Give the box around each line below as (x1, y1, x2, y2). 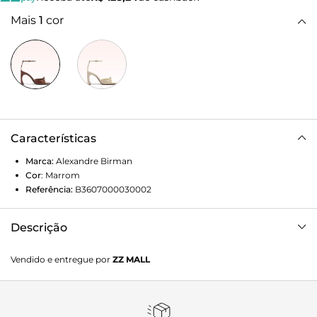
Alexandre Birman (56, 156, 132, 167)
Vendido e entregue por (11, 254, 113, 265)
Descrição (11, 221, 67, 235)
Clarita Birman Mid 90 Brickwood (11, 244, 177, 258)
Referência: (25, 184, 73, 195)
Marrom (45, 170, 80, 181)
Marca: (25, 156, 54, 167)
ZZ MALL (113, 254, 150, 265)
